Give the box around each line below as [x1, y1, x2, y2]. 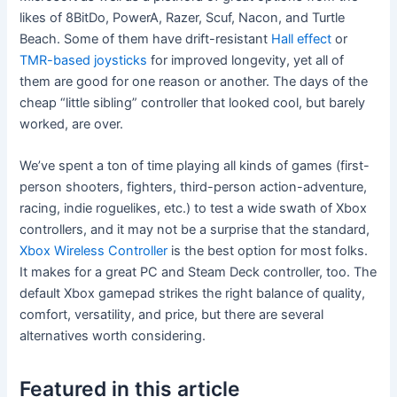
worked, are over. [19, 115, 124, 132]
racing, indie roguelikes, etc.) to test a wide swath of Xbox [19, 200, 368, 217]
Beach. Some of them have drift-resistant [19, 30, 272, 47]
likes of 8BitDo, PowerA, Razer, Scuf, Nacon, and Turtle [19, 9, 346, 26]
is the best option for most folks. [167, 243, 369, 260]
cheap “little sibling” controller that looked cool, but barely [19, 94, 366, 111]
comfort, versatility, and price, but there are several [19, 307, 324, 323]
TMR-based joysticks [19, 51, 148, 68]
